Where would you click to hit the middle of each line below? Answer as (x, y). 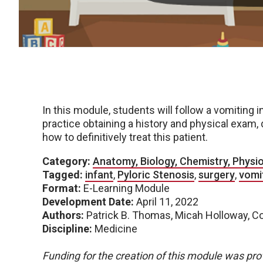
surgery (217, 175)
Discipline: (67, 229)
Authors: (63, 215)
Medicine (115, 229)
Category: (66, 161)
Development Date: (88, 202)
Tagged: (63, 175)
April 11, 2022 (166, 202)
